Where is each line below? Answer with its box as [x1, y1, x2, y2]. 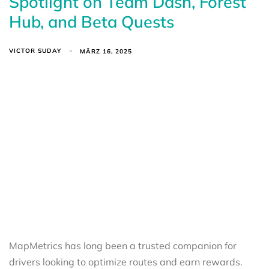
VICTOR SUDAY [9, 47, 61, 55]
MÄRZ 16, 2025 [80, 47, 133, 55]
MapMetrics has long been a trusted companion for [9, 240, 237, 252]
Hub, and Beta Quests [9, 11, 174, 32]
